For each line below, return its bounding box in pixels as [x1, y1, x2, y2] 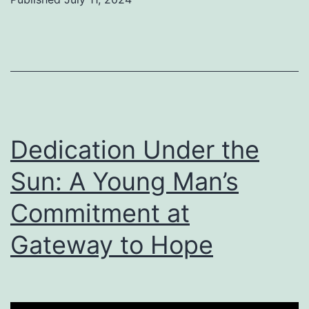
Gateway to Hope [10, 229, 213, 260]
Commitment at [10, 197, 190, 228]
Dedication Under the [10, 134, 259, 165]
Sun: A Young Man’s [10, 166, 239, 197]
